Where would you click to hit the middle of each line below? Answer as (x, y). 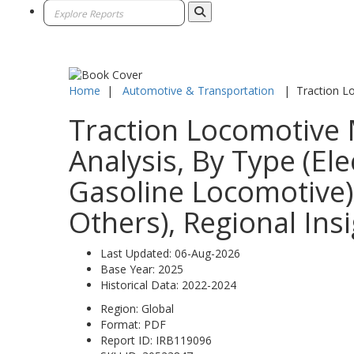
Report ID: (128, 340)
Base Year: (129, 269)
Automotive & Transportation (198, 90)
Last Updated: (137, 253)
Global (158, 308)
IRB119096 (184, 340)
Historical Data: (141, 284)
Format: (122, 324)
